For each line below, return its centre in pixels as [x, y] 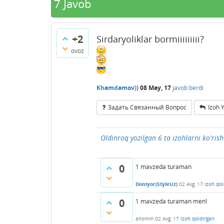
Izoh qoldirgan [197, 219]
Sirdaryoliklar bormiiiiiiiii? [150, 39]
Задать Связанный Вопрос [147, 107]
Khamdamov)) [117, 87]
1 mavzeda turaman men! [171, 201]
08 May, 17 [155, 87]
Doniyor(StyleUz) [156, 184]
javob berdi [188, 87]
